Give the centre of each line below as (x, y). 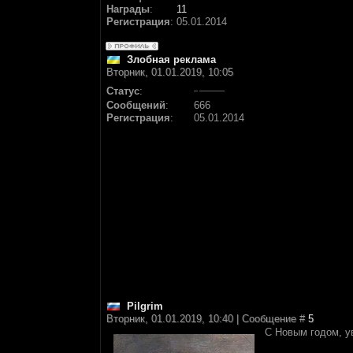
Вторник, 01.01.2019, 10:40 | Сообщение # (207, 319)
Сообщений (136, 105)
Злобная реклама (171, 59)
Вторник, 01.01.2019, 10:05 (170, 72)
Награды (128, 9)
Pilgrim (145, 306)
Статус (123, 91)
